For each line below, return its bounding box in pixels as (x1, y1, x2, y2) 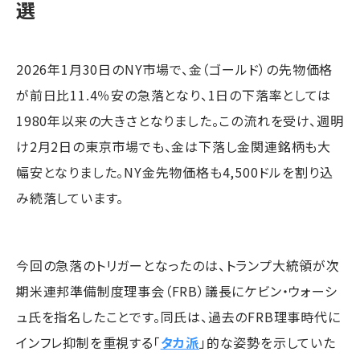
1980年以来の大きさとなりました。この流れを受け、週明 (16, 110, 344, 130)
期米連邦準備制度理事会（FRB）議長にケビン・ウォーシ (16, 280, 337, 301)
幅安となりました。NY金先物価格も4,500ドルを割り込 (16, 162, 333, 182)
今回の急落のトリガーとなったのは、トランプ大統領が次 (16, 255, 340, 275)
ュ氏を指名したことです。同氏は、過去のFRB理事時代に (16, 306, 341, 326)
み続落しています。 (16, 187, 125, 207)
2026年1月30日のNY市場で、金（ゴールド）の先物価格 (16, 59, 333, 79)
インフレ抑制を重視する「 (16, 332, 161, 352)
